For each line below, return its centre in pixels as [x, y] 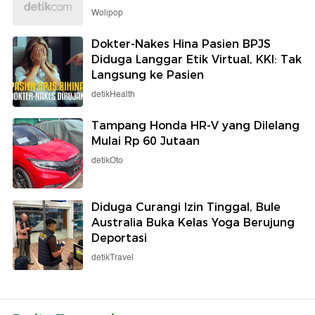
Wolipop [107, 13]
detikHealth [113, 94]
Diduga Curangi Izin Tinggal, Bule [186, 207]
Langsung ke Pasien [148, 75]
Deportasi [119, 238]
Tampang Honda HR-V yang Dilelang [195, 125]
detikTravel [112, 257]
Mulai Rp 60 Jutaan [146, 141]
